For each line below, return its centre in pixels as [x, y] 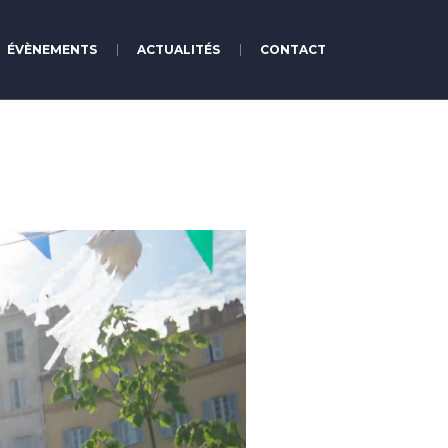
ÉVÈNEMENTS [52, 49]
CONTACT [293, 49]
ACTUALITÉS [178, 49]
